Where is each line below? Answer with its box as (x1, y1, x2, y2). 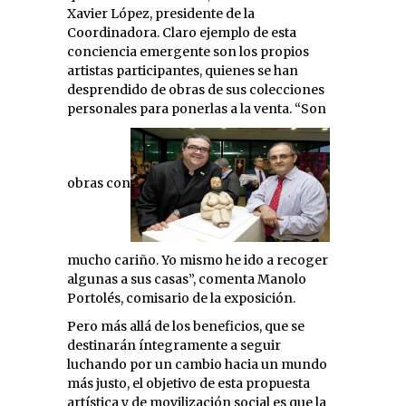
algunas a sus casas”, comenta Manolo (67, 270, 306, 287)
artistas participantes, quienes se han (67, 62, 298, 79)
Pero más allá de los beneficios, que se (67, 317, 304, 334)
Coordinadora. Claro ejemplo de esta (67, 24, 296, 41)
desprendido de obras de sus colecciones (67, 81, 324, 98)
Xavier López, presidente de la (67, 5, 255, 22)
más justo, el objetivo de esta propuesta (67, 374, 310, 391)
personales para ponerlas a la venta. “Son (67, 100, 326, 117)
